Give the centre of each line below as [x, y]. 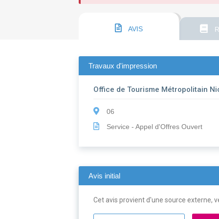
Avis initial [105, 176]
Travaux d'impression [123, 66]
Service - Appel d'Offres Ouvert [154, 127]
